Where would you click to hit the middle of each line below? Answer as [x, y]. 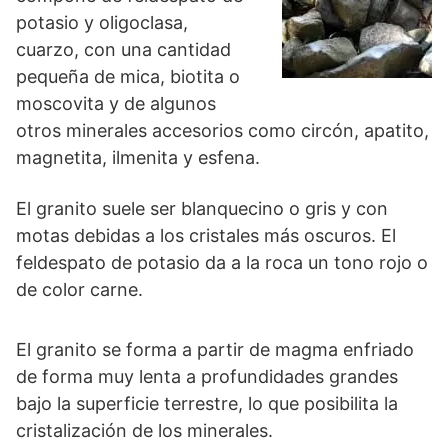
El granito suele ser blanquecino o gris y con [202, 208]
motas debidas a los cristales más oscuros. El [206, 235]
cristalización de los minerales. [144, 430]
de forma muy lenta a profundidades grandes [207, 376]
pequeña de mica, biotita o [128, 76]
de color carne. [79, 289]
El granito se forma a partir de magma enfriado [215, 349]
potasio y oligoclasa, [102, 22]
